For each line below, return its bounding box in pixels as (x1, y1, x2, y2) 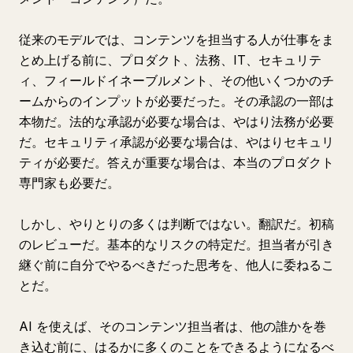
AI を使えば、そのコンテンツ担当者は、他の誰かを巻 (19, 318, 326, 334)
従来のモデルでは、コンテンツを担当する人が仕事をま (19, 32, 334, 47)
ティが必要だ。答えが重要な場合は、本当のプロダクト (19, 154, 334, 170)
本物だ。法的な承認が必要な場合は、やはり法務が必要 (19, 113, 334, 129)
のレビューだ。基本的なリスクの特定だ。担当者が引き (19, 236, 334, 252)
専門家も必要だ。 (19, 175, 120, 191)
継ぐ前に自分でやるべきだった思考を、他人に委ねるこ (19, 257, 334, 273)
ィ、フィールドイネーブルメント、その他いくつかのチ (19, 72, 334, 88)
